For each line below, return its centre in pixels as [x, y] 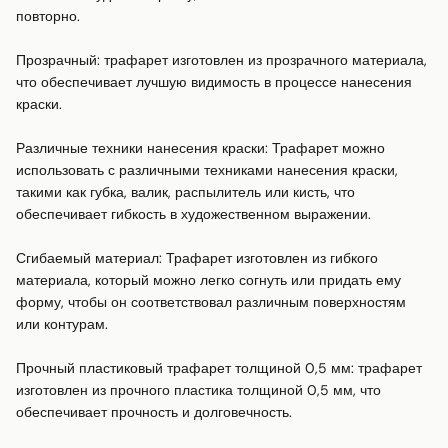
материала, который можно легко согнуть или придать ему [208, 280]
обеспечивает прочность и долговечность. [154, 412]
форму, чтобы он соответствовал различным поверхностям [211, 302]
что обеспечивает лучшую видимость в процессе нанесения [214, 82]
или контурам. [62, 324]
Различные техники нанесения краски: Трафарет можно [200, 148]
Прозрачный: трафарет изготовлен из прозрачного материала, [221, 60]
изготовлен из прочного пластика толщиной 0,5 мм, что [198, 390]
